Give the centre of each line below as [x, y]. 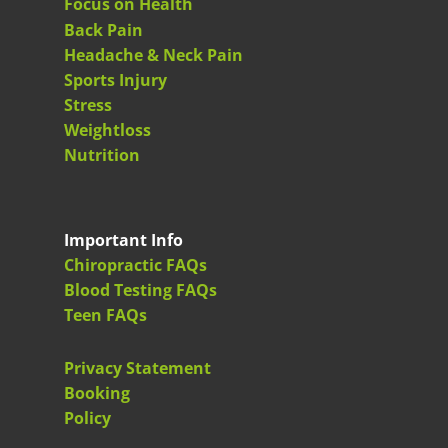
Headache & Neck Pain [153, 55]
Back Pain [103, 30]
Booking [97, 393]
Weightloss [107, 130]
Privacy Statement [137, 368]
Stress [88, 105]
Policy [87, 418]
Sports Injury [115, 80]
